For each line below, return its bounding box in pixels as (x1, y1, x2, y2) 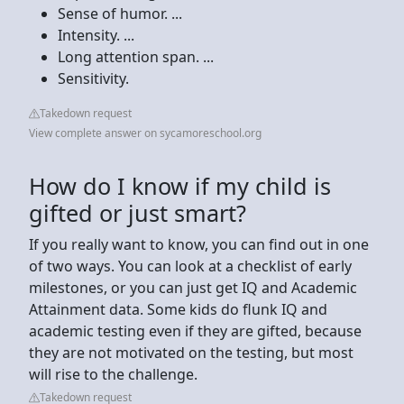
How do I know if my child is (29, 170, 331, 201)
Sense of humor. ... (58, 3, 182, 23)
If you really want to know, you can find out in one (29, 234, 369, 254)
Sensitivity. (58, 68, 129, 88)
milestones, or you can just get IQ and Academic (29, 277, 357, 298)
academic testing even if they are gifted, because (29, 320, 362, 341)
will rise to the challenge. (29, 363, 197, 384)
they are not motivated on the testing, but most (29, 342, 353, 363)
